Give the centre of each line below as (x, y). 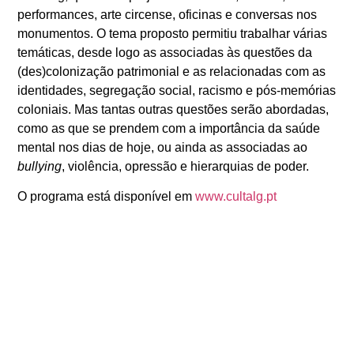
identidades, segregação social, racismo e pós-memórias (177, 90)
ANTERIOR (68, 330)
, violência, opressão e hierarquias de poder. (186, 166)
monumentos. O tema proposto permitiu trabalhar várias (173, 33)
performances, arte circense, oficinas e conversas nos (168, 14)
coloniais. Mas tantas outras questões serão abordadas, (173, 109)
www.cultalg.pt (236, 197)
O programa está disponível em (107, 197)
